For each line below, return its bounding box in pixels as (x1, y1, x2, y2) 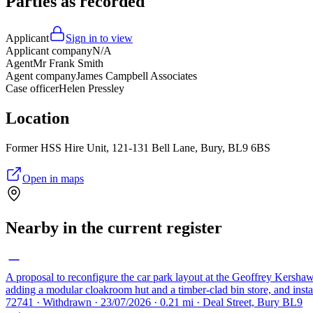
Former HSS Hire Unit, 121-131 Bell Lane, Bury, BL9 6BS (6, 142, 270, 154)
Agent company (6, 70, 76, 82)
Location (6, 109, 69, 128)
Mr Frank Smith (33, 57, 103, 70)
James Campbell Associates (76, 70, 197, 82)
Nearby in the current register (6, 218, 222, 237)
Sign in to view (66, 32, 133, 45)
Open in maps (22, 173, 84, 185)
